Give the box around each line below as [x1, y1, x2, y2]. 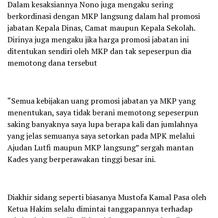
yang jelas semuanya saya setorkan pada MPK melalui [7, 130, 195, 142]
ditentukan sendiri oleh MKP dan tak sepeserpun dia [7, 46, 191, 57]
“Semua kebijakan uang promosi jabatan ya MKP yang [7, 95, 196, 107]
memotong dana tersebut [7, 57, 97, 69]
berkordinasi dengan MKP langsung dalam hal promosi [7, 11, 200, 22]
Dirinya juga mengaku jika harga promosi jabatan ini [7, 34, 189, 45]
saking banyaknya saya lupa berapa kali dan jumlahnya [7, 119, 198, 130]
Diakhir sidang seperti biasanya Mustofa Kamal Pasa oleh [7, 192, 206, 203]
